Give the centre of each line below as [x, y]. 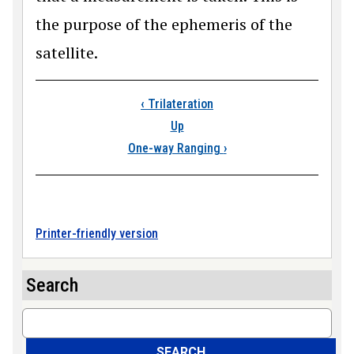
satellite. [67, 53]
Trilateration [179, 104]
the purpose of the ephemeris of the [164, 24]
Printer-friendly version [97, 234]
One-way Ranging [175, 149]
